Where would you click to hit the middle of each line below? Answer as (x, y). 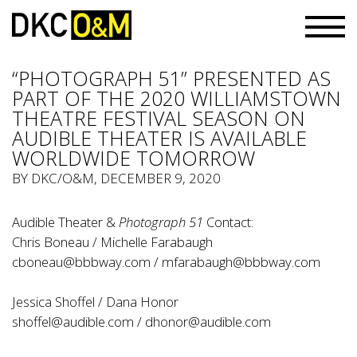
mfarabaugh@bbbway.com (241, 262)
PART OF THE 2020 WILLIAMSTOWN (177, 98)
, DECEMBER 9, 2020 (157, 178)
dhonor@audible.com (208, 322)
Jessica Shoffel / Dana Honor (95, 302)
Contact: (230, 222)
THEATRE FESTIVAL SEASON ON (159, 118)
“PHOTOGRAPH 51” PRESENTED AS (171, 78)
